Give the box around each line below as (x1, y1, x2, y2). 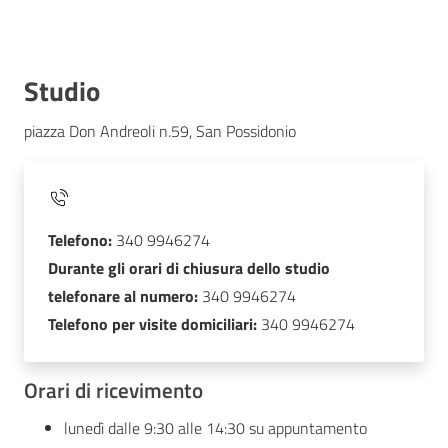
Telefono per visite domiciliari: (48, 311, 257, 336)
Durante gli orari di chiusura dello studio (48, 255, 330, 280)
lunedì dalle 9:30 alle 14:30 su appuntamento (64, 416, 367, 441)
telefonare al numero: (48, 283, 198, 308)
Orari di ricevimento (24, 373, 203, 406)
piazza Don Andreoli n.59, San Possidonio (24, 118, 296, 143)
